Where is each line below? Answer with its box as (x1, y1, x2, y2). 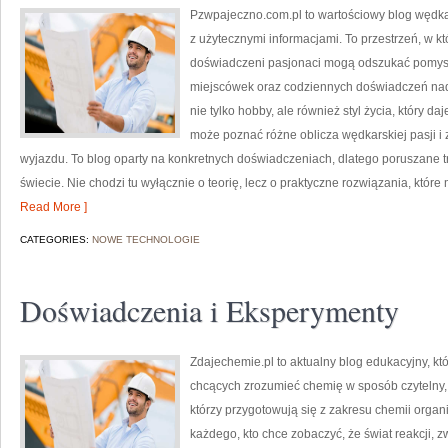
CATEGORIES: (20, 234, 92, 245)
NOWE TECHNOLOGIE (92, 234, 200, 245)
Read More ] (20, 200, 87, 214)
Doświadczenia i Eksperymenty (20, 290, 399, 330)
